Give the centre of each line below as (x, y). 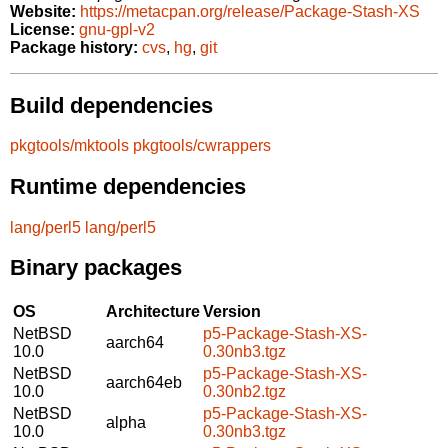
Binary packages (96, 268)
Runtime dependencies (128, 186)
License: (42, 30)
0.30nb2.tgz (244, 391)
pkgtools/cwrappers (202, 146)
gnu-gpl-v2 (117, 30)
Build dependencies (111, 105)
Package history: (74, 48)
